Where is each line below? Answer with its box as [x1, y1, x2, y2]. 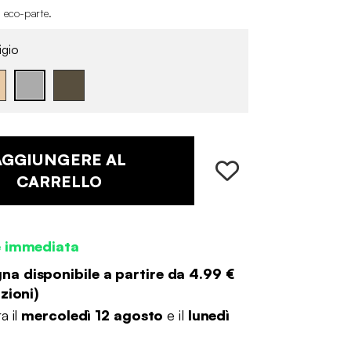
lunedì [187, 306, 230, 324]
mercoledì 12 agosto [21, 306, 164, 324]
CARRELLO [16, 172, 102, 192]
